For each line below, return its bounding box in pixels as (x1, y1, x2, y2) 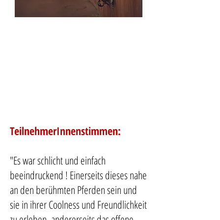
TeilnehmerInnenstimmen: (10, 123, 121, 138)
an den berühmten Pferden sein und (10, 182, 137, 197)
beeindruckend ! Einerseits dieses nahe (10, 167, 147, 182)
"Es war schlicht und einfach (10, 153, 106, 167)
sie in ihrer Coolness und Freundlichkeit (10, 197, 147, 212)
